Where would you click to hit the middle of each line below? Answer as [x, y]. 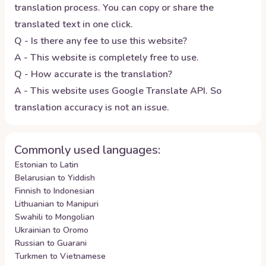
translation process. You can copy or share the [114, 8]
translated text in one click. [74, 24]
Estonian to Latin [47, 165]
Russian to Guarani [51, 243]
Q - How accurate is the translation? [93, 74]
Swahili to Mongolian [55, 217]
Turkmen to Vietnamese [60, 256]
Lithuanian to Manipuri [57, 204]
